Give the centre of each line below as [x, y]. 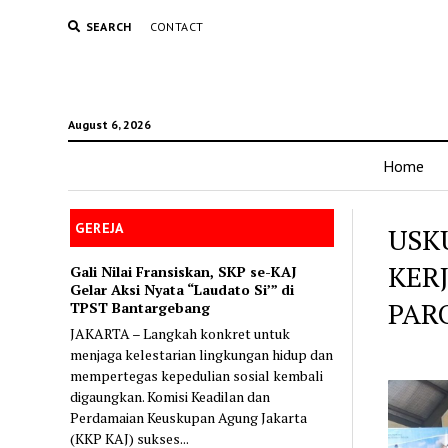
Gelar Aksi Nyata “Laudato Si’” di [182, 289]
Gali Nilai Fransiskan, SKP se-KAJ [184, 271]
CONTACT [176, 26]
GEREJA [99, 228]
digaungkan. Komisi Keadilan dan [170, 396]
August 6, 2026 [109, 124]
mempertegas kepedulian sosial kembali [197, 375]
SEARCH [108, 26]
